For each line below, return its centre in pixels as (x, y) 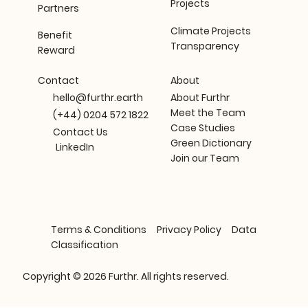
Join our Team (205, 158)
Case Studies (203, 128)
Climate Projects (210, 31)
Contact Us (81, 132)
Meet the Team (208, 112)
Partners (58, 9)
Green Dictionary (211, 143)
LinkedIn (75, 147)
